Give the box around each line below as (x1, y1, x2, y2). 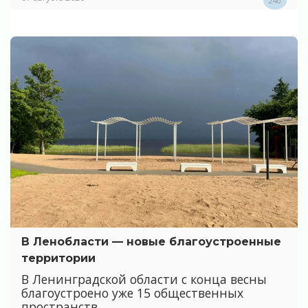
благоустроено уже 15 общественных (21, 284, 243, 301)
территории (21, 252, 96, 265)
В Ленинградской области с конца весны (21, 270, 267, 287)
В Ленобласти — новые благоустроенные (21, 235, 281, 249)
